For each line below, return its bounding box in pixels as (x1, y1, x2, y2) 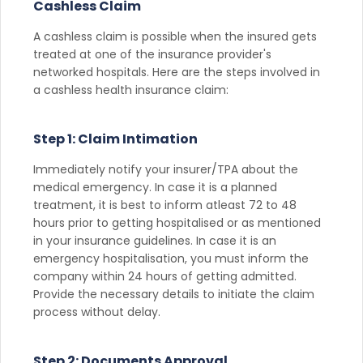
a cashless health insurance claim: (33, 81, 228, 98)
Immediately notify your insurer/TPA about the (33, 160, 298, 177)
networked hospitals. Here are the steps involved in (33, 63, 320, 80)
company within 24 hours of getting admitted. (33, 267, 297, 284)
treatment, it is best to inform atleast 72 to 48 (33, 196, 297, 213)
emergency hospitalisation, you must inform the (33, 250, 309, 267)
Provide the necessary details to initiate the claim (33, 285, 314, 302)
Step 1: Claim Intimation (33, 129, 198, 148)
